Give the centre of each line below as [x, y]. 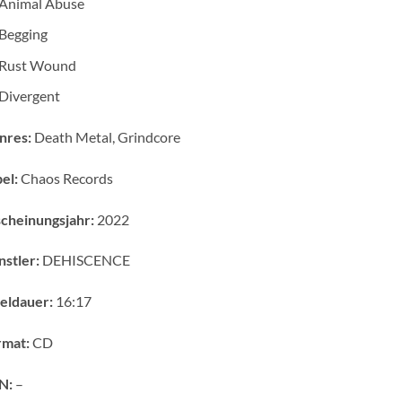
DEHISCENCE [84, 260]
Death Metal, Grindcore [105, 137]
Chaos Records [65, 178]
